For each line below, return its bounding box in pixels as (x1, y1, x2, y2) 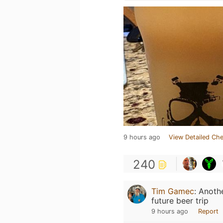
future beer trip (151, 196, 209, 206)
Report (198, 208, 219, 215)
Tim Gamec (151, 186, 194, 196)
